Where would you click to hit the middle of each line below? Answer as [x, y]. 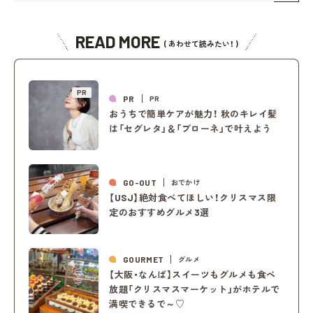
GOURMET [144, 259]
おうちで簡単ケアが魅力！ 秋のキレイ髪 [193, 114]
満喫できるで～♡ [147, 304]
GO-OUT [140, 183]
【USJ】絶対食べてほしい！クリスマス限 [193, 198]
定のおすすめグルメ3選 [159, 213]
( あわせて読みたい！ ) [201, 43]
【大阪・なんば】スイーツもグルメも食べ [192, 274]
